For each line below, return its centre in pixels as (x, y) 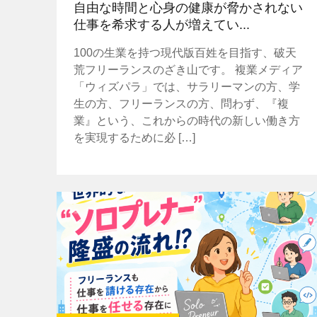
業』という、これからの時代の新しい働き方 (186, 120)
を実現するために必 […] (134, 137)
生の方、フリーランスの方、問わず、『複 (181, 103)
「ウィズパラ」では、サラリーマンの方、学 (186, 86)
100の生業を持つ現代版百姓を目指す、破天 (185, 52)
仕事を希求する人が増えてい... (161, 24)
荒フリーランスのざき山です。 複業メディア (188, 69)
